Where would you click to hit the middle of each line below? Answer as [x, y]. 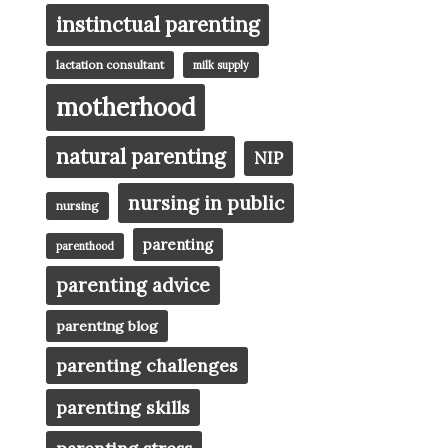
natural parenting [140, 157]
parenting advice [133, 285]
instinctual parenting [157, 25]
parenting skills [123, 408]
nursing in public [206, 203]
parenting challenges [147, 366]
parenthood [85, 246]
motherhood [125, 108]
